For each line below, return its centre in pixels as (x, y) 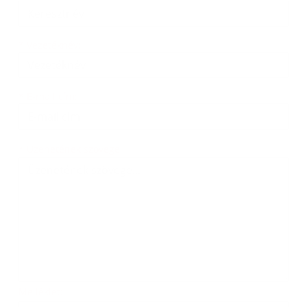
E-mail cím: (51, 96)
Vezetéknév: (52, 45)
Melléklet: (41, 292)
